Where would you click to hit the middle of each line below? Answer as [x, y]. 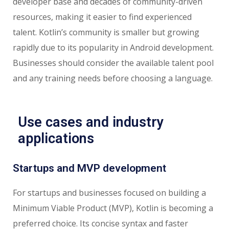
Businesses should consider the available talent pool [113, 63]
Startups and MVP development [89, 168]
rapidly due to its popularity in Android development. [113, 47]
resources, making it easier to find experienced [102, 17]
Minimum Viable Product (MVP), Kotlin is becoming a [113, 208]
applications [56, 138]
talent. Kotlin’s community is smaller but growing [106, 32]
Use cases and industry [91, 122]
